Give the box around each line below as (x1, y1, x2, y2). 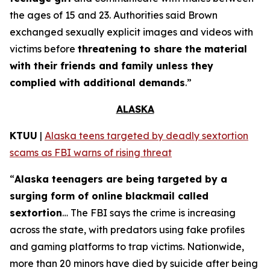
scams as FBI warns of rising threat (10, 146, 172, 159)
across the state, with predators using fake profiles (10, 224, 245, 236)
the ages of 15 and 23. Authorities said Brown (10, 9, 218, 21)
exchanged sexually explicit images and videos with (10, 26, 253, 38)
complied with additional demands (10, 77, 185, 89)
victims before (10, 43, 78, 55)
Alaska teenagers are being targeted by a (14, 173, 227, 185)
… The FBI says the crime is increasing (62, 207, 236, 219)
